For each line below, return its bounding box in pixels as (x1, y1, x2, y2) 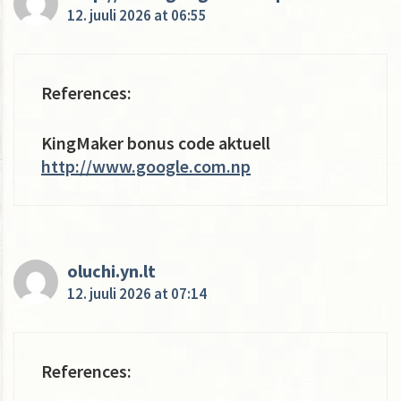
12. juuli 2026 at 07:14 (67, 283, 207, 303)
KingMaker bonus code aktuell (41, 131, 270, 154)
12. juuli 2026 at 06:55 (67, 4, 207, 25)
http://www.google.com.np (41, 154, 251, 177)
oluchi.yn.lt (67, 259, 156, 282)
